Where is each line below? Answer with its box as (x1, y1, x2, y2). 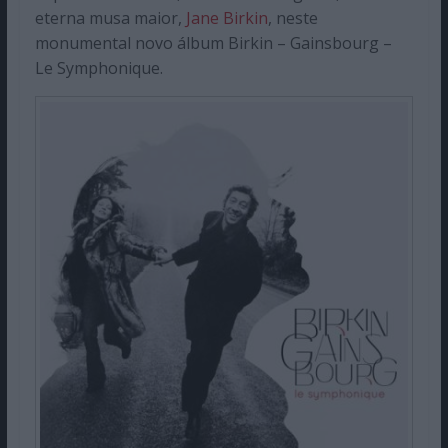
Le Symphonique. (34, 57, 163, 80)
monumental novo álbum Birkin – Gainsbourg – (34, 32, 392, 55)
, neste (267, 7, 318, 30)
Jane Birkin (185, 7, 268, 30)
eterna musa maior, (34, 7, 186, 30)
